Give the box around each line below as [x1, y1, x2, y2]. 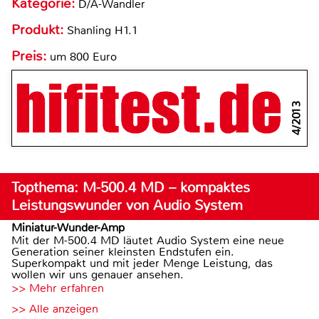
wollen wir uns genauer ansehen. [11, 267, 184, 283]
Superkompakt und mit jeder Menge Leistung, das [11, 256, 273, 271]
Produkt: [11, 21, 67, 39]
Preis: [11, 48, 46, 66]
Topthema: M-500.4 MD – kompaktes [11, 179, 250, 197]
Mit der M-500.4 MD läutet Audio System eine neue [11, 233, 284, 249]
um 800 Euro [46, 49, 117, 65]
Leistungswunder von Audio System [11, 197, 243, 215]
